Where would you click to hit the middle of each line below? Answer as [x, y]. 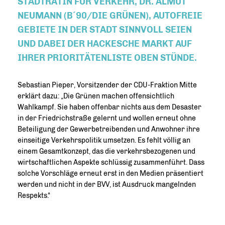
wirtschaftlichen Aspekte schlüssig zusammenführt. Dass [111, 162]
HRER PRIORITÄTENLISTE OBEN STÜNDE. [106, 58]
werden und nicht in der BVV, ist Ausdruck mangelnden [107, 185]
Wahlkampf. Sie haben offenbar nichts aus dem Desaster [109, 107]
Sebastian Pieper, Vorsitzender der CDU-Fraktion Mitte [107, 85]
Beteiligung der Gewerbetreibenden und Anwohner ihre [109, 129]
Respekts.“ [34, 196]
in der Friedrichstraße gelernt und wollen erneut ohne [107, 118]
